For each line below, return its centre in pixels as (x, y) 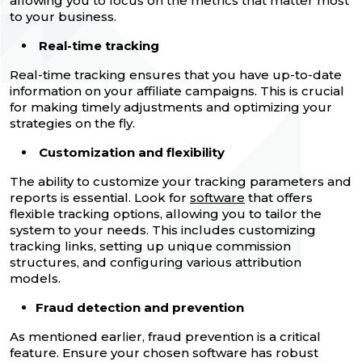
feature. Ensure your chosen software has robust (164, 352)
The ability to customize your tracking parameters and (181, 181)
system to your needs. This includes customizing (163, 229)
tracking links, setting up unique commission (150, 246)
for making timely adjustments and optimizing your (171, 107)
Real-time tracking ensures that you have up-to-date (176, 74)
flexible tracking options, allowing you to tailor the (166, 213)
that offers (279, 197)
